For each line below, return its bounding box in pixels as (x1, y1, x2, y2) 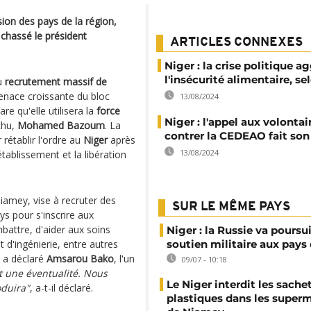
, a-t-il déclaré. (30, 281, 96, 294)
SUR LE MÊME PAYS (172, 201, 290, 214)
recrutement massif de (5, 75, 107, 88)
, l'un (114, 252, 135, 265)
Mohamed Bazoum (17, 119, 105, 132)
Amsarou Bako (47, 252, 114, 265)
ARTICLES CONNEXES (170, 36, 303, 49)
